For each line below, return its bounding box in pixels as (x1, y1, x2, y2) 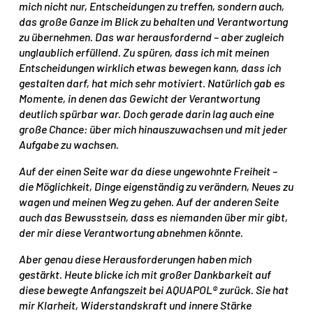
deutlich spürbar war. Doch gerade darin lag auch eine (19, 106, 275, 120)
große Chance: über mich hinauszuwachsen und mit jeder (19, 122, 288, 136)
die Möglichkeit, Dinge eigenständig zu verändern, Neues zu (19, 179, 294, 193)
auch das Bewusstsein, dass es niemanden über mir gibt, (19, 210, 289, 224)
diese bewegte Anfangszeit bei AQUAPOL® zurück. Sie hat (19, 282, 289, 296)
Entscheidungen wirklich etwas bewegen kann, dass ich (19, 60, 282, 74)
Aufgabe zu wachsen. (19, 137, 119, 151)
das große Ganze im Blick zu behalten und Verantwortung (19, 14, 289, 28)
